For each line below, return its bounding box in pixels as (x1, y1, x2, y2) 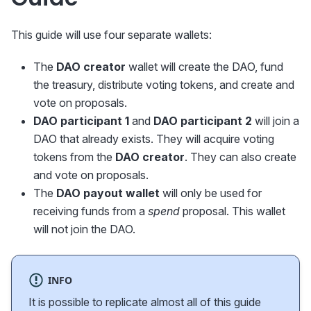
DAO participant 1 (33, 114, 129, 128)
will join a (252, 114, 299, 128)
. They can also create (185, 150, 296, 165)
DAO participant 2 (153, 114, 252, 128)
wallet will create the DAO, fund (126, 60, 283, 74)
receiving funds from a (33, 204, 148, 219)
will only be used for (160, 186, 262, 201)
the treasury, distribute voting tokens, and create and (33, 78, 294, 92)
